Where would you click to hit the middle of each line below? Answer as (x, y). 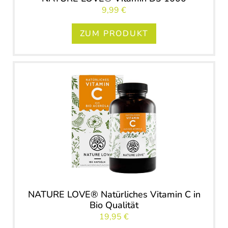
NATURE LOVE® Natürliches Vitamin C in (114, 194)
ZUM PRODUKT (114, 34)
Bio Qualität (114, 205)
